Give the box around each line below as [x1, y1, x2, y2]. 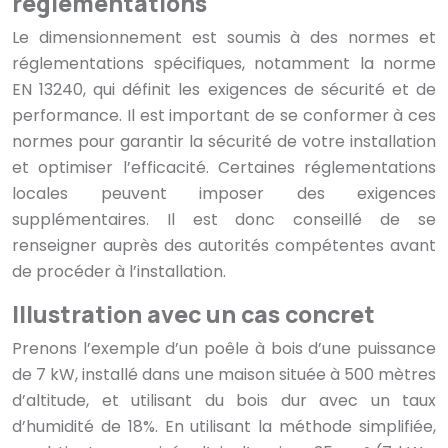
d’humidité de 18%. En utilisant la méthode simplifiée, [12, 415, 436, 439]
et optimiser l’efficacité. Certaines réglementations [12, 156, 436, 180]
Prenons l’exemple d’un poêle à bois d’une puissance [12, 337, 436, 361]
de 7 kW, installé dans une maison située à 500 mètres [12, 363, 436, 387]
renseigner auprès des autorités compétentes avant [12, 234, 436, 258]
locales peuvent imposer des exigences [12, 182, 436, 206]
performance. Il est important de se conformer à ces [12, 104, 436, 128]
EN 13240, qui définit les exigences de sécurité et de [12, 78, 436, 102]
